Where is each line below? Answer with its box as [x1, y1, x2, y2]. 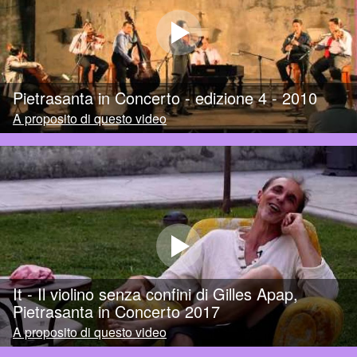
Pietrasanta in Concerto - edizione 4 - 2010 [13, 86, 317, 110]
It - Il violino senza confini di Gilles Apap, [13, 282, 298, 306]
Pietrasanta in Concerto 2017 [13, 300, 220, 324]
